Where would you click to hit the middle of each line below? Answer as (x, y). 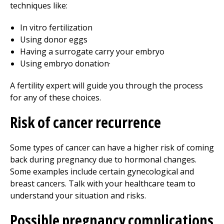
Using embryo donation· (65, 63)
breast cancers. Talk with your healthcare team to (103, 183)
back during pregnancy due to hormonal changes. (103, 159)
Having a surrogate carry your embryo (92, 51)
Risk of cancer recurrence (85, 122)
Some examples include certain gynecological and (102, 171)
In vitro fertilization (56, 27)
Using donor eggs (54, 39)
